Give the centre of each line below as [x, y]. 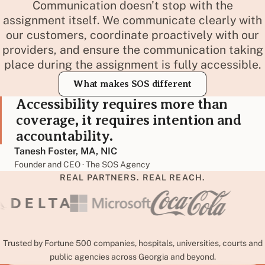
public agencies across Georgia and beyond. [132, 256]
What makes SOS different [132, 84]
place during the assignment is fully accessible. [132, 64]
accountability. [64, 136]
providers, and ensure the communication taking [132, 49]
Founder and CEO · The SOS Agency [82, 164]
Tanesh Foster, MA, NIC [66, 151]
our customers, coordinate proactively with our [132, 34]
